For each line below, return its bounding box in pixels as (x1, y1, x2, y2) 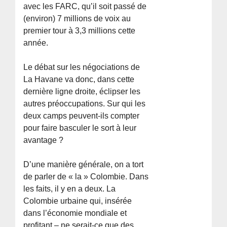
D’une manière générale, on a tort (23, 160, 144, 169)
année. (23, 38, 49, 47)
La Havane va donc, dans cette (23, 74, 135, 84)
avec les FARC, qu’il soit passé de (23, 2, 147, 11)
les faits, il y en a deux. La (23, 184, 116, 193)
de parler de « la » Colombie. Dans (23, 172, 149, 181)
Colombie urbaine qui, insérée (23, 196, 132, 205)
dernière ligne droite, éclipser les (23, 87, 141, 96)
